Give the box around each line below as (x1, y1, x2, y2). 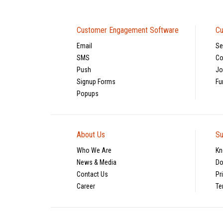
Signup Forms (77, 77, 115, 86)
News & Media (77, 158, 116, 166)
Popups (77, 89, 99, 98)
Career (77, 182, 95, 190)
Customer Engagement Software (77, 25, 179, 35)
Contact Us (77, 170, 108, 178)
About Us (77, 129, 105, 139)
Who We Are (77, 146, 111, 154)
